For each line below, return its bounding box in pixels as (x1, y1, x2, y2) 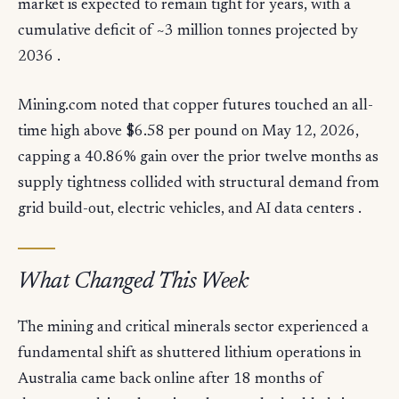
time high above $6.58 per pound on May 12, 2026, (18, 125, 359, 141)
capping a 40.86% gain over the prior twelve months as (18, 151, 379, 167)
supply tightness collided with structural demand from (18, 176, 379, 192)
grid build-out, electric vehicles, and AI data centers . (18, 202, 362, 218)
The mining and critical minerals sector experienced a (18, 321, 369, 337)
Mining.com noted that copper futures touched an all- (18, 99, 373, 115)
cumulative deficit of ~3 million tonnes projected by (18, 24, 358, 40)
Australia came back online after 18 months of (18, 372, 323, 388)
